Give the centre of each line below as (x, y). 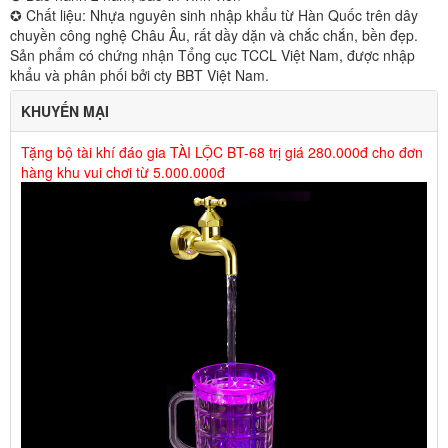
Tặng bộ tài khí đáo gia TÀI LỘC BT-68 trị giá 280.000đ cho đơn (222, 152)
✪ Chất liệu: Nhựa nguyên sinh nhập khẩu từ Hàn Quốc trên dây (214, 15)
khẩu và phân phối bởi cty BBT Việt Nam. (139, 75)
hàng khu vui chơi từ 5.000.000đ (123, 172)
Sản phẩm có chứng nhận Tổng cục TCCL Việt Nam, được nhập (212, 55)
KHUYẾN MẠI (65, 111)
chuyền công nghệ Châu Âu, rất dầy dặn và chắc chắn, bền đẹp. (214, 35)
